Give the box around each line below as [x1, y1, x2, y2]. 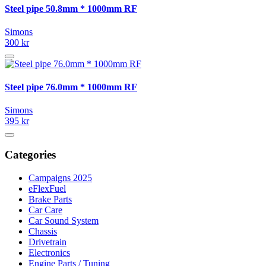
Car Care [28, 204, 62, 215]
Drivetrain [28, 236, 66, 247]
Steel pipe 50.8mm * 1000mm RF [5, 3, 137, 14]
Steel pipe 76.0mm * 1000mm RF [5, 82, 137, 93]
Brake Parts [28, 194, 72, 204]
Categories [5, 148, 56, 161]
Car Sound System [28, 215, 99, 226]
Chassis [28, 226, 57, 236]
